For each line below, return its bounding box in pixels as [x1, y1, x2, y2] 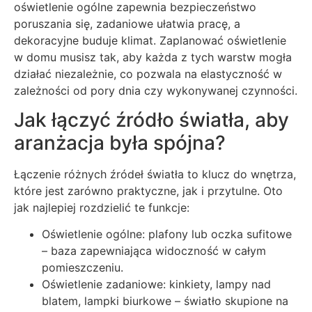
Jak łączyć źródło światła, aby [14, 107, 289, 132]
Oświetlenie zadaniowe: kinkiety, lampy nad [42, 277, 271, 292]
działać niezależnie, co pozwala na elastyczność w [14, 66, 282, 81]
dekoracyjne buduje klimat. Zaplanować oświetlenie [14, 33, 286, 47]
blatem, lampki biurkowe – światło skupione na [42, 294, 288, 309]
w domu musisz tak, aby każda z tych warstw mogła [14, 49, 292, 64]
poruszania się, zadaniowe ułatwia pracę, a [14, 16, 240, 31]
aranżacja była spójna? [14, 130, 226, 155]
